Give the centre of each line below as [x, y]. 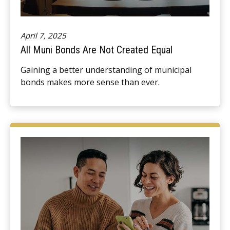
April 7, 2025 [43, 35]
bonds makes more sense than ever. [90, 82]
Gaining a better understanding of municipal [106, 70]
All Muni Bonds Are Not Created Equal [97, 50]
